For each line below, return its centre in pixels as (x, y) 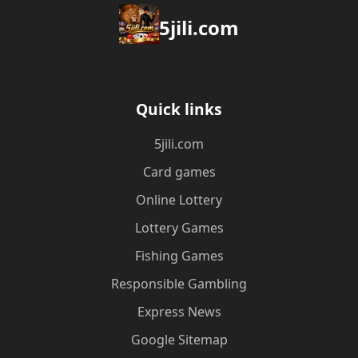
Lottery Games (179, 228)
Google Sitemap (179, 340)
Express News (179, 312)
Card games (179, 172)
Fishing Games (179, 256)
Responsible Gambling (179, 284)
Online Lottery (179, 200)
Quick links (179, 109)
